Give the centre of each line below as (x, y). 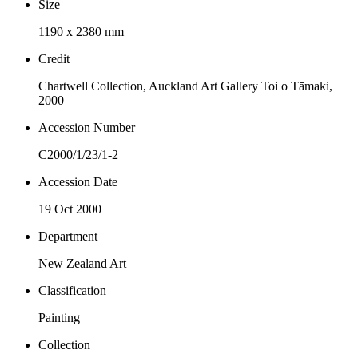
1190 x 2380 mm (81, 31)
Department (68, 236)
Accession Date (78, 181)
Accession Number (87, 127)
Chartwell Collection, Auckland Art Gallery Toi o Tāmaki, (185, 86)
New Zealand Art (82, 263)
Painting (59, 317)
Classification (72, 290)
